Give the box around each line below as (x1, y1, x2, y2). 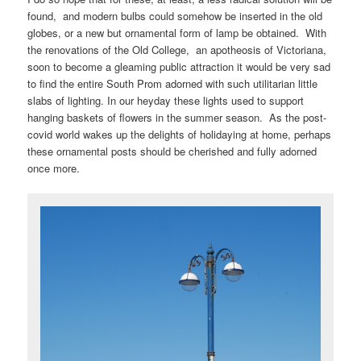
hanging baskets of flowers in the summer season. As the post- (27, 109, 327, 125)
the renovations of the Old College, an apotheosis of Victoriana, (27, 41, 327, 57)
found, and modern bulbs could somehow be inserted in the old (27, 7, 323, 23)
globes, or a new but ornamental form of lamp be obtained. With (27, 24, 327, 40)
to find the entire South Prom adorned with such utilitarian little (27, 75, 318, 91)
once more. (27, 160, 81, 176)
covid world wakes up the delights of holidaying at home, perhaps (27, 126, 332, 142)
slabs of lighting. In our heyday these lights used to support (27, 92, 305, 108)
